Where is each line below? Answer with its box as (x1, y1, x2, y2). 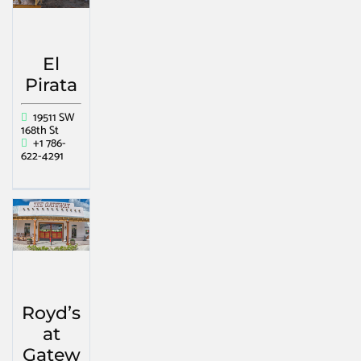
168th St (21, 122, 59, 141)
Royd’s (22, 302, 81, 325)
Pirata (25, 74, 77, 97)
